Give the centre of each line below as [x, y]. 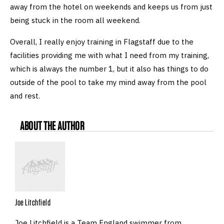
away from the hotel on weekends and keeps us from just [111, 6]
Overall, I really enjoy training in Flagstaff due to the [102, 41]
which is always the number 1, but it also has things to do [109, 68]
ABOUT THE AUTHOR [52, 125]
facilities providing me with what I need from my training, [109, 55]
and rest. [26, 95]
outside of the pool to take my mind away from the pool [108, 82]
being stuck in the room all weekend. [76, 20]
